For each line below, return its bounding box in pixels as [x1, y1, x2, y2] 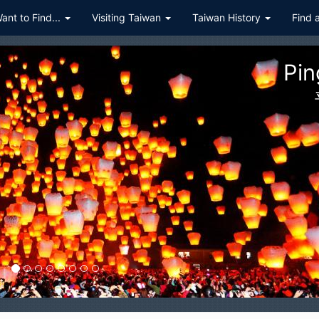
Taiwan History [192, 11, 263, 23]
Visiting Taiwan [92, 11, 164, 23]
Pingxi [119, 59, 182, 85]
